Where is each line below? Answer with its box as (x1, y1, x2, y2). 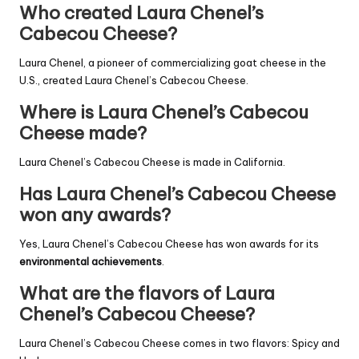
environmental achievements (19, 254, 162, 268)
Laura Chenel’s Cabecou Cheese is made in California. (19, 155, 285, 168)
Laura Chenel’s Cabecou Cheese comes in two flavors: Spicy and (19, 336, 340, 349)
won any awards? (19, 203, 171, 226)
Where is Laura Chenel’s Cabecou (19, 100, 309, 123)
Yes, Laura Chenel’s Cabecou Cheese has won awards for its (19, 236, 319, 250)
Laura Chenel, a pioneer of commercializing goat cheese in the (19, 55, 326, 69)
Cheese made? (19, 121, 147, 144)
